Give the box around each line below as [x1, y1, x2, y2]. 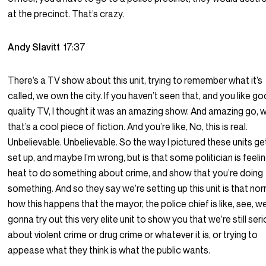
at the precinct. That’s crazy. [8, 8, 125, 20]
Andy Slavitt [8, 41, 64, 53]
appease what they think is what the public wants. [8, 244, 211, 256]
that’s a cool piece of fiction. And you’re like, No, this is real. [8, 121, 248, 133]
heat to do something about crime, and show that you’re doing [8, 167, 264, 179]
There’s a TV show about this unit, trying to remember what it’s [8, 74, 263, 87]
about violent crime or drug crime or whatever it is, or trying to [8, 229, 258, 241]
